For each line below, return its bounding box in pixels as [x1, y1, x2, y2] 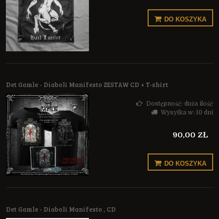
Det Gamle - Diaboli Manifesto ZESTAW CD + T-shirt [6, 80, 168, 89]
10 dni [196, 109, 213, 116]
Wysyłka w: [161, 109, 195, 116]
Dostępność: [146, 100, 183, 107]
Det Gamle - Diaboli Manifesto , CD [6, 204, 116, 214]
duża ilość [184, 100, 213, 107]
